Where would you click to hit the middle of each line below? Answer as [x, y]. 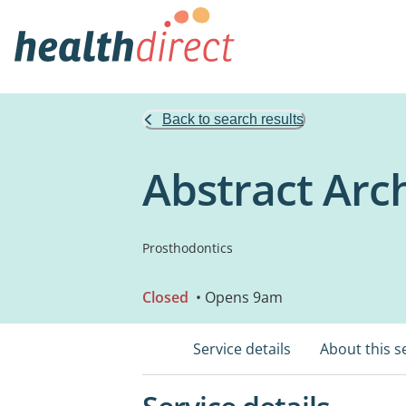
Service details [242, 349]
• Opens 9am [237, 297]
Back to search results [233, 119]
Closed [165, 297]
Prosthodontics [188, 248]
